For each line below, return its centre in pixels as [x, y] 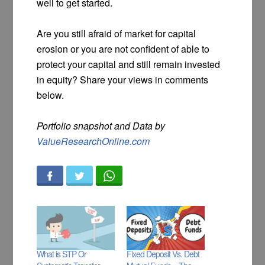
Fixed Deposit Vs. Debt [163, 253]
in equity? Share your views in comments [123, 79]
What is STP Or [62, 253]
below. [51, 95]
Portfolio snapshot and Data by [101, 125]
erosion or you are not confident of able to [123, 49]
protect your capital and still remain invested [129, 64]
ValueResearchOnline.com [93, 141]
